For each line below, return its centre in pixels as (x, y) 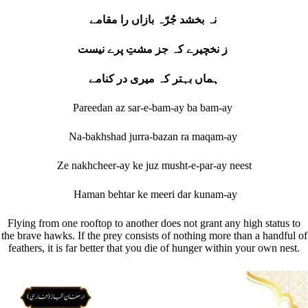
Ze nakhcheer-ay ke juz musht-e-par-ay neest (154, 166)
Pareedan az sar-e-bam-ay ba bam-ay (154, 108)
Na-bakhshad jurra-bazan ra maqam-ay (154, 137)
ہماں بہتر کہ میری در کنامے (154, 79)
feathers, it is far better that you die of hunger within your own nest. (154, 248)
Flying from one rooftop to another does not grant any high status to (154, 223)
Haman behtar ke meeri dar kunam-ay (154, 195)
